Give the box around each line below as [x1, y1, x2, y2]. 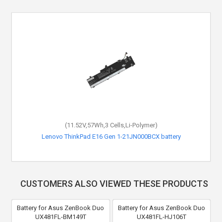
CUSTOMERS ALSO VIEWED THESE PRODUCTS [20, 178, 208, 189]
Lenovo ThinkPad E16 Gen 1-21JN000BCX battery [41, 132, 181, 140]
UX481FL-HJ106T [136, 213, 186, 221]
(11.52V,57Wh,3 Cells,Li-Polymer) [64, 121, 158, 129]
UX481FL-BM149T [35, 213, 86, 221]
